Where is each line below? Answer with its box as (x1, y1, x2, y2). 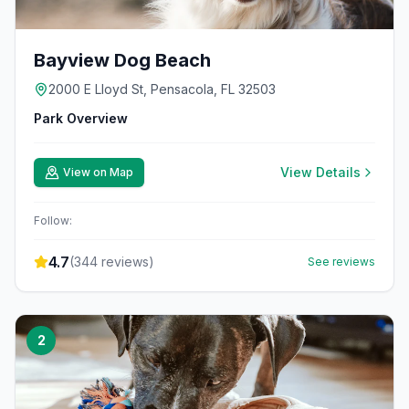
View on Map (63, 165, 133, 179)
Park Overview (34, 110, 128, 126)
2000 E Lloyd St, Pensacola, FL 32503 (48, 81, 276, 97)
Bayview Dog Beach (34, 49, 211, 71)
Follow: (34, 214, 72, 227)
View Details (280, 164, 361, 180)
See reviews (308, 255, 375, 268)
